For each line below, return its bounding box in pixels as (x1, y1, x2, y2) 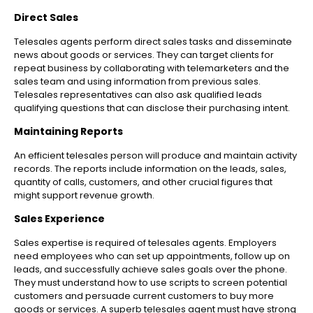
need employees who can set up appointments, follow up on (14, 249, 290, 263)
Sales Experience (14, 212, 105, 226)
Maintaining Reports (14, 124, 123, 139)
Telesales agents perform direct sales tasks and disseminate (14, 35, 292, 49)
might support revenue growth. (14, 189, 154, 203)
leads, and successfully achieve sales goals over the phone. (14, 263, 287, 277)
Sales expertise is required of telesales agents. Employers (14, 236, 277, 250)
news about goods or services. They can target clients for (14, 48, 274, 62)
